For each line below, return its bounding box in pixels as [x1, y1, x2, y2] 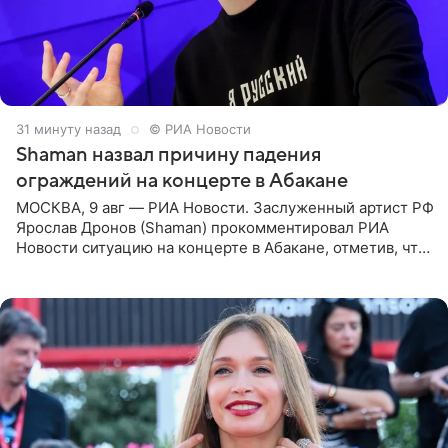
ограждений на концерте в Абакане [16, 170, 348, 193]
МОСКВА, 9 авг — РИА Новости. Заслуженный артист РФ [16, 198, 434, 218]
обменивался [16, 278, 113, 298]
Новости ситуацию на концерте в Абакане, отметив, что [16, 238, 427, 258]
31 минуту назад [16, 121, 121, 138]
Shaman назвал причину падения [16, 144, 321, 167]
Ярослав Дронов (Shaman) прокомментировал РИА [16, 218, 389, 238]
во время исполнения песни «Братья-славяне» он [16, 258, 380, 278]
